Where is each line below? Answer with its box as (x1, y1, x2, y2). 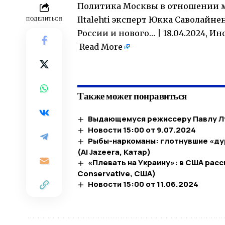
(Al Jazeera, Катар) (77, 146, 151, 157)
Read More (79, 42, 123, 52)
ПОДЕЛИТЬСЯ (26, 15, 62, 23)
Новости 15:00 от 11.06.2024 (88, 178, 199, 189)
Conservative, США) (77, 168, 156, 179)
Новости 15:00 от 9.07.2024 (88, 125, 196, 136)
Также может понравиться (77, 88, 187, 103)
